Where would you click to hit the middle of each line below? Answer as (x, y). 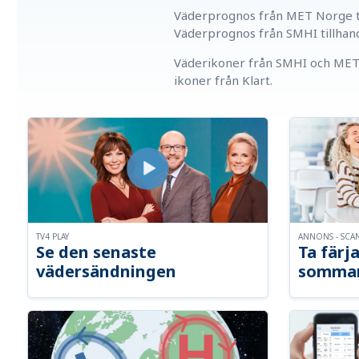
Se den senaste (97, 252)
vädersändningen (107, 272)
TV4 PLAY (53, 237)
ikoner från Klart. (224, 81)
